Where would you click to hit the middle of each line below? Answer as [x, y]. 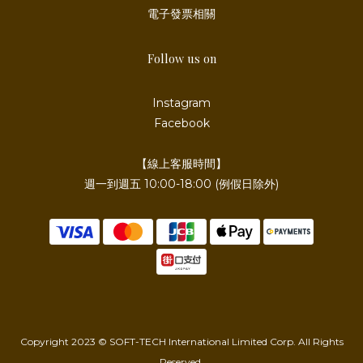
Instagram [181, 102]
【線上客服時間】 [181, 163]
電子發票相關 [181, 13]
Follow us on [181, 58]
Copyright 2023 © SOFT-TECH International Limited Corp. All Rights [181, 341]
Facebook [181, 123]
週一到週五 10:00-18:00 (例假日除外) [181, 184]
